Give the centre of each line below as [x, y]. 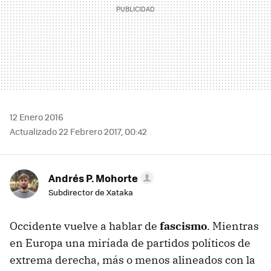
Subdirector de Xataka [91, 192]
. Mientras [233, 226]
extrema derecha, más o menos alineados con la [132, 260]
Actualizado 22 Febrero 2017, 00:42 [78, 131]
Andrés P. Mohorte [93, 178]
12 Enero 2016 [37, 116]
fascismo [183, 226]
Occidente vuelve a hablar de [85, 226]
